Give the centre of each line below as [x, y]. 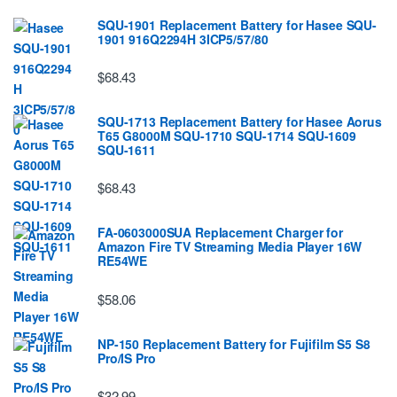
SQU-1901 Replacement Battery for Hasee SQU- [237, 24]
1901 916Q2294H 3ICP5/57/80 [183, 39]
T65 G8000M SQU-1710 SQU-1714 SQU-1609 [227, 136]
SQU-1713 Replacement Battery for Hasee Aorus [240, 122]
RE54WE [123, 261]
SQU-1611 [127, 150]
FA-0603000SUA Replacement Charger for [220, 233]
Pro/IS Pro [127, 358]
